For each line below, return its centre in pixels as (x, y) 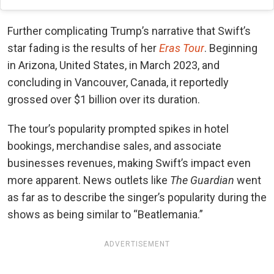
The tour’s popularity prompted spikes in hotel (118, 128)
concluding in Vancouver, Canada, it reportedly (118, 82)
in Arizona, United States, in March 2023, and (113, 65)
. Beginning (231, 48)
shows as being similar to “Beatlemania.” (105, 214)
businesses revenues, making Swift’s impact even (129, 163)
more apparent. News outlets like (89, 180)
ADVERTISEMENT (137, 244)
